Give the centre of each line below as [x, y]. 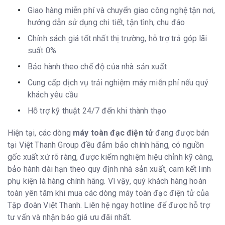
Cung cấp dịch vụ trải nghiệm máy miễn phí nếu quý [118, 82]
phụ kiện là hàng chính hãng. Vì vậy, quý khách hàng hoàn [107, 181]
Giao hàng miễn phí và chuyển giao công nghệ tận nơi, [122, 10]
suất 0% [42, 50]
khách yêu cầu [53, 94]
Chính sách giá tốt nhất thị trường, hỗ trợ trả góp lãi [118, 38]
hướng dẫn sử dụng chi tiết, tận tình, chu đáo [106, 22]
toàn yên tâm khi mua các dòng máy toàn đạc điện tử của [108, 193]
